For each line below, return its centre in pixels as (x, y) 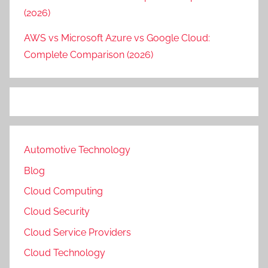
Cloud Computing (63, 191)
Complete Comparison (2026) (89, 55)
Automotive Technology (77, 150)
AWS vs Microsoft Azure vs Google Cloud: (117, 38)
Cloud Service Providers (77, 232)
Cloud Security (57, 212)
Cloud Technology (65, 253)
